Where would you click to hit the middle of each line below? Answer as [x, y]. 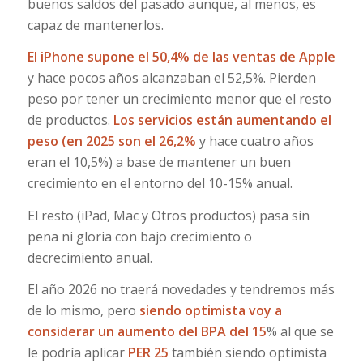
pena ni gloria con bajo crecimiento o [139, 236]
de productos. [70, 120]
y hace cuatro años [254, 141]
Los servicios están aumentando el [222, 120]
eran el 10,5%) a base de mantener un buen [159, 162]
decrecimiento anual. [90, 257]
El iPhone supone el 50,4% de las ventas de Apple [181, 57]
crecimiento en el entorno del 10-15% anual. [160, 184]
